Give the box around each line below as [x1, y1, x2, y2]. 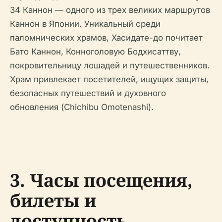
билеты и [10, 188, 96, 213]
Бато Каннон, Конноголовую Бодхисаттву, [10, 47, 181, 57]
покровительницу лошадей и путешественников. [10, 60, 210, 71]
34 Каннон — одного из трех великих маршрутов [10, 5, 210, 15]
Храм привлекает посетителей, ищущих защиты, [10, 74, 209, 85]
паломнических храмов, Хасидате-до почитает [10, 33, 203, 43]
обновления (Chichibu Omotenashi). [10, 102, 154, 112]
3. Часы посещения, [10, 168, 193, 193]
